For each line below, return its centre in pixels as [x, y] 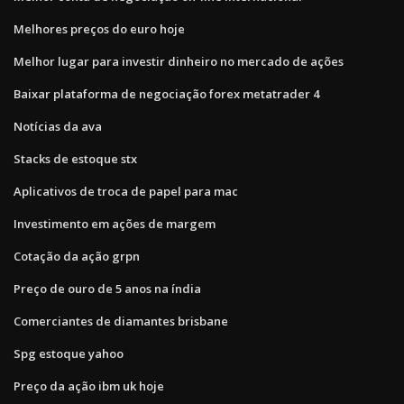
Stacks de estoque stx [75, 158]
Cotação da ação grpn [77, 256]
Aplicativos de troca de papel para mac [126, 191]
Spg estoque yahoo [69, 353]
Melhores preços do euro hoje [99, 28]
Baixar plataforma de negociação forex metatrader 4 [166, 93]
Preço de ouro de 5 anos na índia [107, 288]
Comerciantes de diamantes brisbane [121, 321]
